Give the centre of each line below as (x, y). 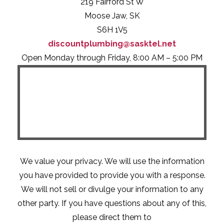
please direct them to (112, 217)
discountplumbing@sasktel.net (112, 44)
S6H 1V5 (112, 30)
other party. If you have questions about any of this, (112, 203)
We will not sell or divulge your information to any (112, 189)
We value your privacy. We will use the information (112, 161)
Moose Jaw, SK (112, 16)
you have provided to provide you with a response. (112, 175)
